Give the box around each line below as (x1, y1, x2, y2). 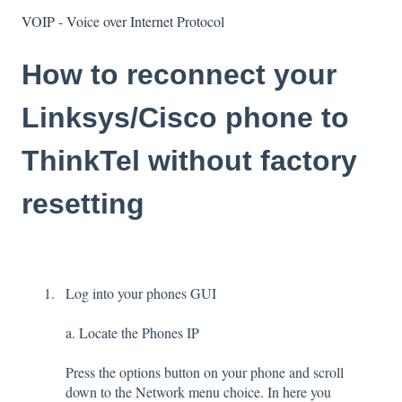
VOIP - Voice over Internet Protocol (22, 12, 224, 31)
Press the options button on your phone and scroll (66, 363, 344, 382)
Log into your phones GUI (66, 284, 216, 303)
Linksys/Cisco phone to (22, 101, 349, 135)
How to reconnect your (22, 58, 336, 92)
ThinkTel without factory (22, 144, 357, 178)
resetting (22, 188, 144, 221)
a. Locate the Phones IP (66, 323, 199, 343)
